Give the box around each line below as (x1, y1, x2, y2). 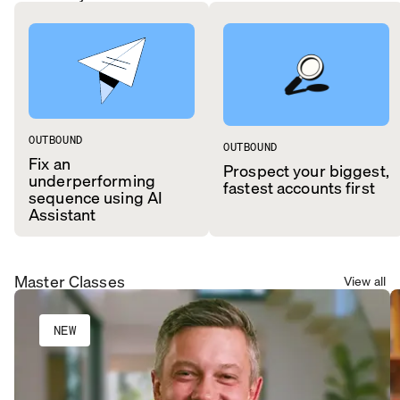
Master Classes (14, 271, 125, 291)
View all (343, 272, 386, 288)
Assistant (29, 204, 96, 224)
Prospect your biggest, (223, 160, 389, 180)
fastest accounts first (223, 177, 375, 197)
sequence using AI (29, 187, 163, 207)
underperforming (29, 170, 155, 190)
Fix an (29, 153, 71, 173)
